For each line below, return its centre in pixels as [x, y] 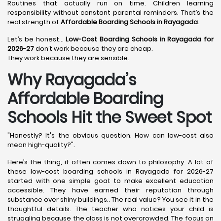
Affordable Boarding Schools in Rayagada [129, 22]
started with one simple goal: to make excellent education [110, 181]
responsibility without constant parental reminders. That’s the [110, 13]
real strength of [34, 22]
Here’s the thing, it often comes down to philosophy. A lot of [110, 162]
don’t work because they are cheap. [93, 49]
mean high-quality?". [41, 145]
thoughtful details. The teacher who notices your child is [110, 209]
